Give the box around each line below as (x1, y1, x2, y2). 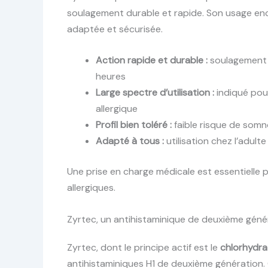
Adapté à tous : (96, 135, 164, 148)
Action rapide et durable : (96, 54, 208, 67)
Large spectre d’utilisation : (96, 86, 214, 99)
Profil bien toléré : (96, 118, 172, 132)
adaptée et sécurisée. (67, 22, 163, 35)
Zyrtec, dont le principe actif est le (67, 241, 220, 254)
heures (96, 70, 126, 83)
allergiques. (67, 181, 115, 194)
